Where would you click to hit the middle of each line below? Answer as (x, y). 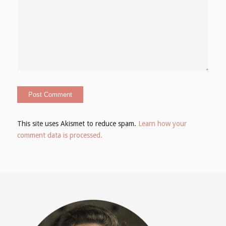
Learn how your (162, 124)
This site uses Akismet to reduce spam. (77, 124)
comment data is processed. (60, 135)
